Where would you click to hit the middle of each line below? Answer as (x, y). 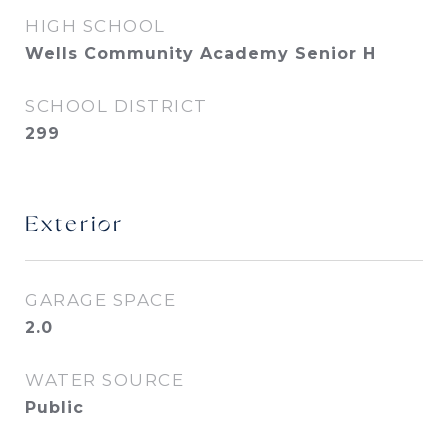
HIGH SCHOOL (95, 26)
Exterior (74, 225)
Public (54, 407)
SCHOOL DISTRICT (116, 106)
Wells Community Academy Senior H (200, 53)
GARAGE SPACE (100, 300)
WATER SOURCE (104, 380)
